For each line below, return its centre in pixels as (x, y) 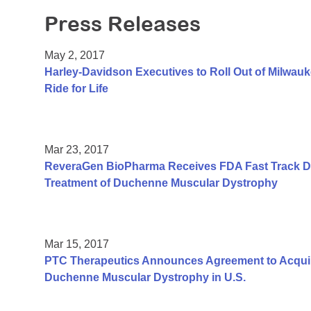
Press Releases (123, 24)
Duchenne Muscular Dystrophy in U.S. (145, 278)
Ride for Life (76, 89)
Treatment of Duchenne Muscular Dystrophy (161, 183)
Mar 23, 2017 (77, 150)
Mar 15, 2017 (77, 244)
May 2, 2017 (75, 56)
